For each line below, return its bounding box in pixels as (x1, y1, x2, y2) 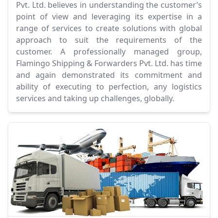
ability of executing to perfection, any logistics (16, 81, 202, 92)
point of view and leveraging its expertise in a (16, 11, 202, 22)
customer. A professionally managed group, (16, 46, 202, 57)
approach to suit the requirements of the (16, 35, 202, 46)
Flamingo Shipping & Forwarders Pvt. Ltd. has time (16, 58, 202, 69)
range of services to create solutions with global (16, 23, 202, 34)
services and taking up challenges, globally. (16, 93, 174, 104)
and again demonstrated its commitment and (16, 70, 202, 81)
